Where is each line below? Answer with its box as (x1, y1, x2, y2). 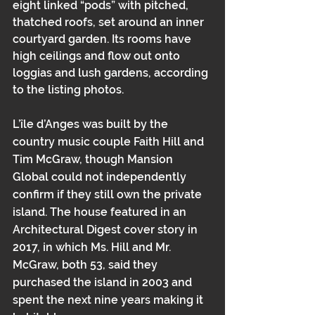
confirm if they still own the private (13, 188, 205, 201)
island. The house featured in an (13, 205, 189, 219)
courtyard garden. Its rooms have (13, 32, 194, 46)
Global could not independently (13, 170, 189, 184)
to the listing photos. (13, 83, 124, 96)
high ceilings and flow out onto (13, 49, 183, 63)
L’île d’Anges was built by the (13, 117, 171, 131)
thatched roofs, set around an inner (13, 15, 207, 29)
